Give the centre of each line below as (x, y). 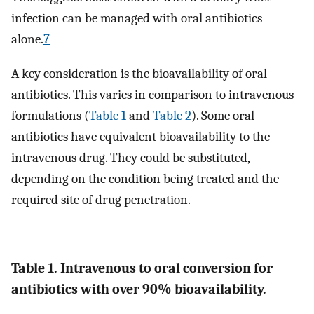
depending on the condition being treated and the (145, 178)
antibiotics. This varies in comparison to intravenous (152, 94)
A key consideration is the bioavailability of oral (139, 73)
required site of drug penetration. (101, 199)
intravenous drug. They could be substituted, (130, 157)
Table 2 (172, 115)
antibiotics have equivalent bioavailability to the (141, 136)
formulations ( (50, 115)
